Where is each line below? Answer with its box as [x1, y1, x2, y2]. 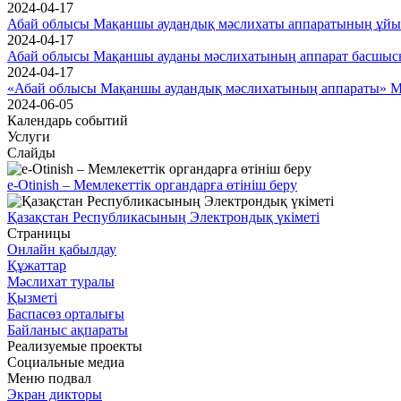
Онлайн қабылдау [7, 241, 116, 257]
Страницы [7, 225, 71, 241]
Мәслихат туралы [7, 273, 115, 289]
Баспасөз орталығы [7, 305, 124, 321]
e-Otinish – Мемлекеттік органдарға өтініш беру [7, 176, 297, 192]
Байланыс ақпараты [7, 321, 128, 337]
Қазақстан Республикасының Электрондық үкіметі [7, 209, 320, 225]
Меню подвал [7, 370, 91, 386]
